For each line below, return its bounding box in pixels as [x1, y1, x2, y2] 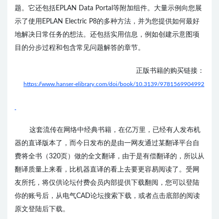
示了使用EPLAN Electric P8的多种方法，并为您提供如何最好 [15, 18, 199, 25]
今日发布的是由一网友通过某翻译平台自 [76, 140, 199, 147]
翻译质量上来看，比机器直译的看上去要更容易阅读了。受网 [15, 166, 199, 173]
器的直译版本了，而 [15, 140, 76, 147]
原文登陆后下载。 [15, 206, 69, 213]
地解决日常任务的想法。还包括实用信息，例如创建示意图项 [15, 31, 199, 38]
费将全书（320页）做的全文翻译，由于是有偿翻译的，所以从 [15, 153, 204, 160]
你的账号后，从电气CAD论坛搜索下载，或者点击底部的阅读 [15, 193, 200, 199]
